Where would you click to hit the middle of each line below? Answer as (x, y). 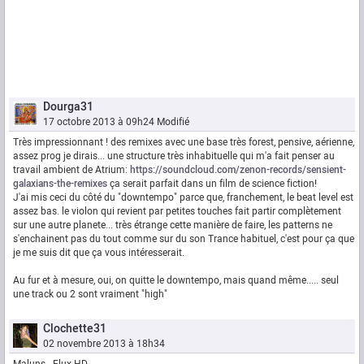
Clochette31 (75, 329)
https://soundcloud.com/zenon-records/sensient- (238, 170)
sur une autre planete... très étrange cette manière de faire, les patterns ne (173, 225)
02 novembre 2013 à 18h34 (104, 344)
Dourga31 (68, 107)
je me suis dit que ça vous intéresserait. (99, 253)
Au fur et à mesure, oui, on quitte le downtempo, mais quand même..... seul (176, 281)
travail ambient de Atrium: (71, 170)
